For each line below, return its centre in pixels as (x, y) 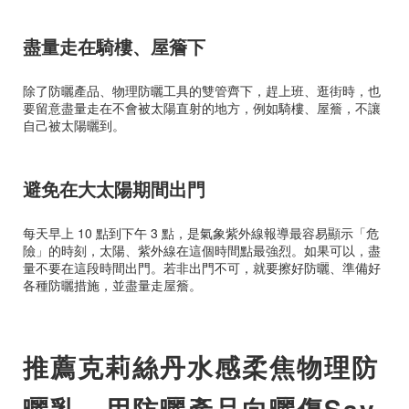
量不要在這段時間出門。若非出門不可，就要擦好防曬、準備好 (202, 267)
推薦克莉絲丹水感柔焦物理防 (201, 366)
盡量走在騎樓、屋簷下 (114, 46)
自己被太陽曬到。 (74, 126)
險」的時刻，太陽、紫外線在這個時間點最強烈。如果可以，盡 (202, 250)
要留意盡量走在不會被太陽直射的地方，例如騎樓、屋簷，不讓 (202, 108)
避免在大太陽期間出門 (114, 188)
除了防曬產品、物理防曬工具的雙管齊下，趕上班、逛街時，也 (202, 91)
